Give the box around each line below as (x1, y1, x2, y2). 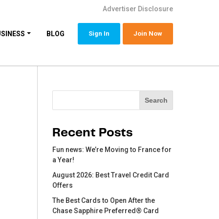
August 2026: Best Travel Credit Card (52, 171, 170, 179)
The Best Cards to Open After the (52, 196, 155, 204)
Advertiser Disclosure (102, 5, 173, 13)
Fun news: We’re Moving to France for (52, 145, 172, 153)
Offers (52, 181, 73, 189)
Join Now (133, 30, 162, 37)
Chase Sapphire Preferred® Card (52, 206, 159, 215)
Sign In (88, 30, 109, 37)
